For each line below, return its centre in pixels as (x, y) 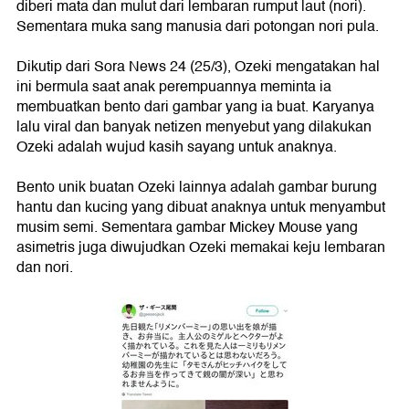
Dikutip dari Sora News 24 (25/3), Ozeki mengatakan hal (198, 67)
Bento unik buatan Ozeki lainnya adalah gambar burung (197, 188)
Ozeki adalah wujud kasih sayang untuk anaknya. (177, 147)
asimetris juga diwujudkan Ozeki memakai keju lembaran (201, 248)
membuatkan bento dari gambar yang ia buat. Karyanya (195, 107)
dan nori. (45, 268)
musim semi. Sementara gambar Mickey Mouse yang (187, 228)
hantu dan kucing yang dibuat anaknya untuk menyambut (201, 208)
